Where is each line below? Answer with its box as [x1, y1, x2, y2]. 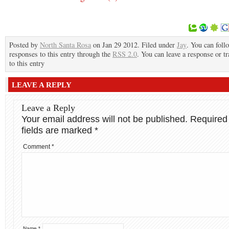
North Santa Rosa [40, 40, 91, 50]
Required [190, 114, 227, 124]
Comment [23, 143, 52, 150]
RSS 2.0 [112, 49, 137, 59]
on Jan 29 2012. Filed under [91, 40, 177, 50]
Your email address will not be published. [21, 114, 188, 124]
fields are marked [21, 125, 95, 135]
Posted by [9, 40, 40, 50]
